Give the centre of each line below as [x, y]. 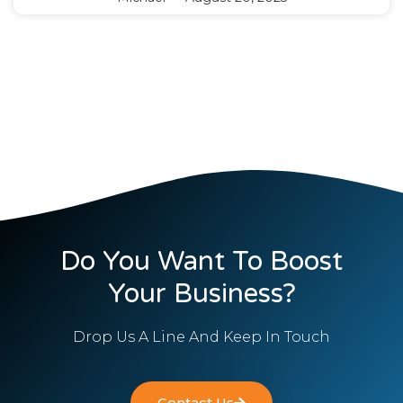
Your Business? [201, 294]
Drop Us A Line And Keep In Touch [201, 337]
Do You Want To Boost [201, 262]
